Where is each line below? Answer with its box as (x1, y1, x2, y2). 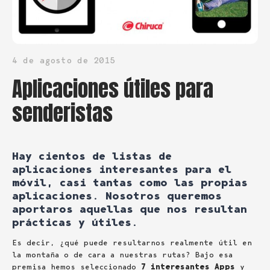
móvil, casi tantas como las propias (12, 176, 248, 190)
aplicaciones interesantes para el (12, 163, 231, 177)
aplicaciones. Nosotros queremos (12, 189, 222, 203)
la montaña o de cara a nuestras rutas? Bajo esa (12, 250, 233, 260)
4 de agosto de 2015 (12, 55, 115, 66)
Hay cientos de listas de (12, 149, 172, 163)
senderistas (12, 97, 113, 130)
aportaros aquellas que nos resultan (12, 202, 247, 216)
